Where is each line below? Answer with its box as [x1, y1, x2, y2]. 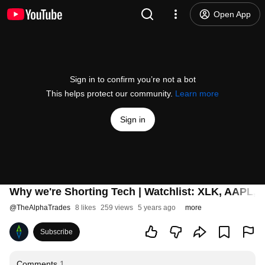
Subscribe [40, 228, 73, 236]
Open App [214, 9, 251, 19]
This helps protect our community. [46, 89, 175, 98]
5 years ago [138, 203, 176, 212]
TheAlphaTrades [17, 203, 70, 212]
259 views [101, 203, 133, 212]
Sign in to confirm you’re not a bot [69, 75, 196, 84]
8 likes [75, 203, 96, 212]
